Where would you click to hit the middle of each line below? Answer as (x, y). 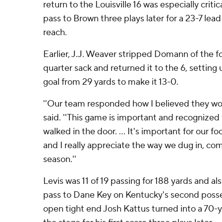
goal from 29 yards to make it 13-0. (111, 82)
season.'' (60, 159)
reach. (55, 32)
